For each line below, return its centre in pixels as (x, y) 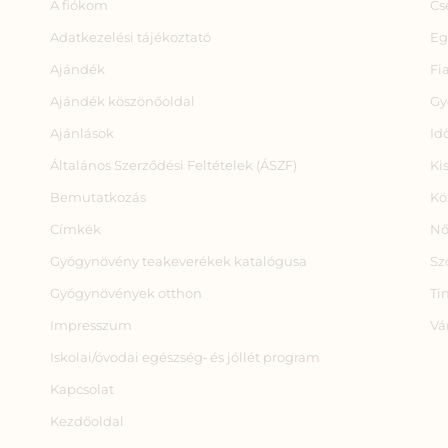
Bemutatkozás (98, 197)
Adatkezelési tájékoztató (130, 37)
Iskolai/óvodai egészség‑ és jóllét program (185, 357)
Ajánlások (82, 133)
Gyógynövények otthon (126, 293)
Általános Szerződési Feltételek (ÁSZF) (173, 165)
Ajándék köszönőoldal (122, 101)
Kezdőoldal (87, 421)
